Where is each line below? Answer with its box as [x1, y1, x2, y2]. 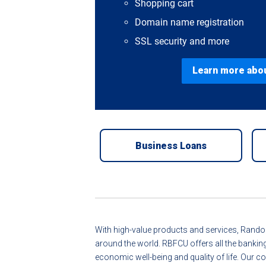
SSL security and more [135, 35, 230, 47]
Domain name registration [135, 16, 245, 28]
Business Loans [135, 140, 207, 152]
